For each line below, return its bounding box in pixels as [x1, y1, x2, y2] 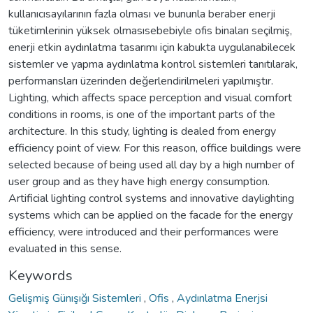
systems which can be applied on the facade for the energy [8, 207, 293, 223]
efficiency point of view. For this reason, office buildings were [8, 140, 301, 156]
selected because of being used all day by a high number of [8, 156, 294, 173]
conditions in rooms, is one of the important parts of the [8, 106, 275, 122]
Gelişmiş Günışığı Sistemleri [8, 290, 144, 306]
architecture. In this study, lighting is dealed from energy [8, 123, 276, 139]
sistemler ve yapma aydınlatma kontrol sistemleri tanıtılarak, [8, 56, 298, 72]
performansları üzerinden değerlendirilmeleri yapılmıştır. [8, 73, 273, 89]
